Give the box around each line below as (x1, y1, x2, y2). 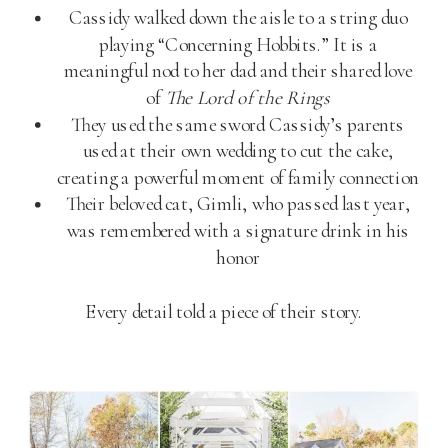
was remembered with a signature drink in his (66, 218, 410, 243)
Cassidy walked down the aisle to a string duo (68, 5, 408, 30)
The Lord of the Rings (164, 85, 330, 110)
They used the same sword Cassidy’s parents (71, 112, 405, 137)
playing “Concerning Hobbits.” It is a (98, 32, 378, 57)
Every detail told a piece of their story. (85, 299, 363, 324)
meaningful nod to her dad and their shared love (63, 59, 413, 83)
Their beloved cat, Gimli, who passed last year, (65, 192, 411, 216)
